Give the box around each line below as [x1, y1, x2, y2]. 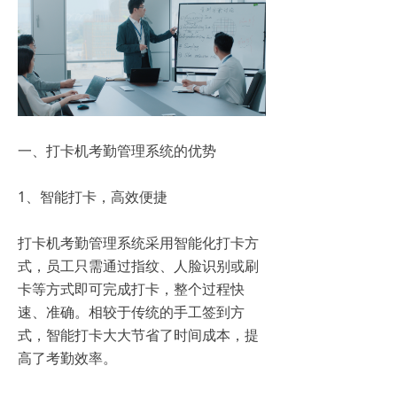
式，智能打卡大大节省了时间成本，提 [18, 325, 259, 346]
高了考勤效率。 [18, 348, 117, 369]
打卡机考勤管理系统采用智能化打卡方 [18, 233, 259, 253]
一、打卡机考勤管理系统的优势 [18, 141, 216, 161]
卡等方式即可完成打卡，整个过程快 [18, 279, 245, 300]
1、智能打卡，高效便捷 [18, 187, 167, 207]
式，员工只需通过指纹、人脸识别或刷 [18, 256, 259, 276]
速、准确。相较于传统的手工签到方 [18, 302, 245, 323]
